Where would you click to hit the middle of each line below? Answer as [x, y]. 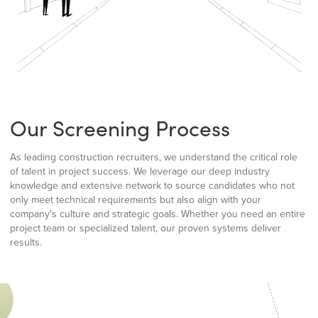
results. [26, 242]
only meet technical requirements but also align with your [136, 200]
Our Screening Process [120, 128]
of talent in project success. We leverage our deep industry [140, 171]
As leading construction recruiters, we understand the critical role [154, 157]
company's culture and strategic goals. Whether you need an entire [158, 214]
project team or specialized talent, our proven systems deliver [146, 228]
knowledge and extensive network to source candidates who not [152, 186]
